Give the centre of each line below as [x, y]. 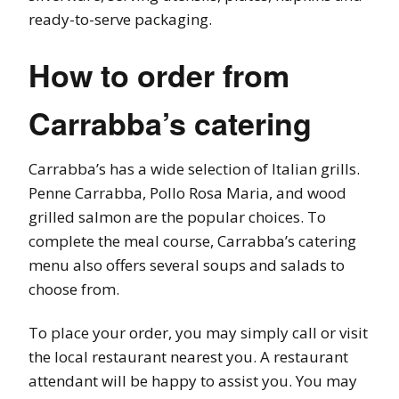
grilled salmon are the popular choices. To [177, 216]
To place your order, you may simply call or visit [198, 332]
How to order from [159, 74]
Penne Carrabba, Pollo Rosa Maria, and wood [187, 192]
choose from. [74, 289]
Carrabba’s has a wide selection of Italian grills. [194, 168]
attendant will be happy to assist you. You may [193, 380]
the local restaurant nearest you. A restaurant [188, 356]
